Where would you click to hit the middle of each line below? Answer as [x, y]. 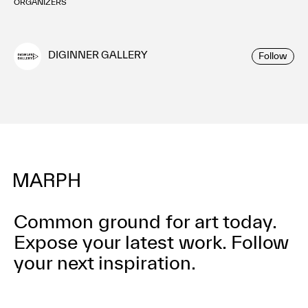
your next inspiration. [105, 262]
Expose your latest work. [120, 241]
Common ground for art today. [145, 221]
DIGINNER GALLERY [98, 55]
